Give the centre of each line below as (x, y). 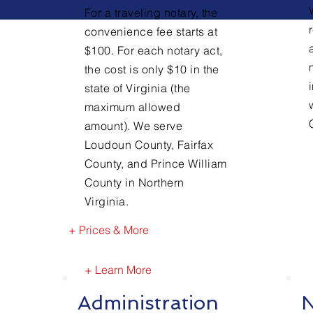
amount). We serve (134, 126)
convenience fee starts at (151, 31)
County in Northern (134, 182)
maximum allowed (133, 107)
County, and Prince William (156, 163)
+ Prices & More (109, 230)
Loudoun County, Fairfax (149, 145)
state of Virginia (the (138, 88)
